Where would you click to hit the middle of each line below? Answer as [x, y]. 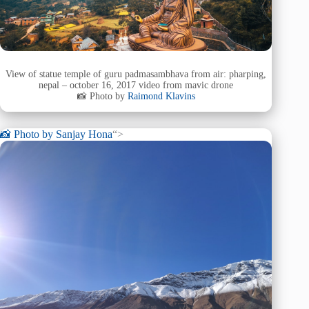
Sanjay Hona [84, 134]
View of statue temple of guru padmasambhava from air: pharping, [136, 74]
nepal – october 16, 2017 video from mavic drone [136, 86]
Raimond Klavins [161, 97]
